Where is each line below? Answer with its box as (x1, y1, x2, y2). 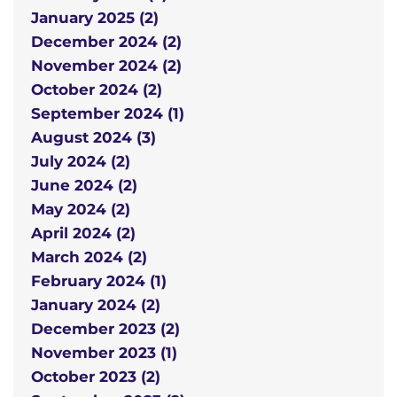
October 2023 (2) (31, 368, 160, 386)
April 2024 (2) (31, 224, 136, 243)
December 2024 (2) (31, 33, 182, 51)
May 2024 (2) (31, 200, 130, 219)
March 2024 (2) (31, 248, 147, 267)
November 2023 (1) (31, 344, 177, 362)
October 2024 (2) (31, 81, 162, 99)
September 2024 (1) (31, 105, 184, 123)
